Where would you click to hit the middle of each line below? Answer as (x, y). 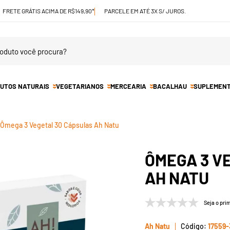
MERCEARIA (128, 86)
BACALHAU (170, 86)
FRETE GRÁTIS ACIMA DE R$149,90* (49, 11)
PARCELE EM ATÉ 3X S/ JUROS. (145, 11)
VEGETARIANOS (80, 86)
